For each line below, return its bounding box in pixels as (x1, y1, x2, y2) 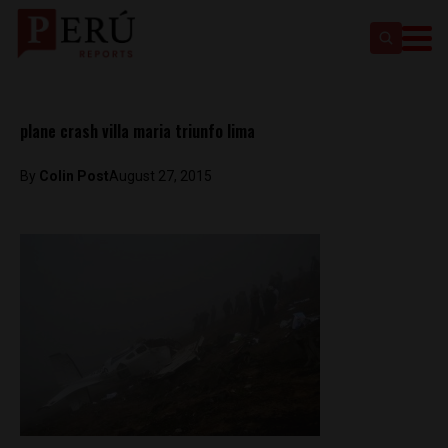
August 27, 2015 (109, 168, 212, 184)
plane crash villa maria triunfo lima (20, 119, 255, 143)
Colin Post (39, 168, 109, 184)
